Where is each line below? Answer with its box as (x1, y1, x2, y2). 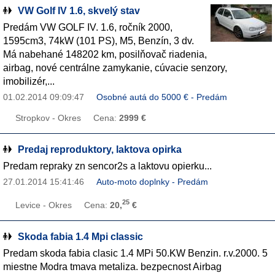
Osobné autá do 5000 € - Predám (96, 93, 227, 102)
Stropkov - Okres (15, 114, 81, 123)
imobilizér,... (3, 76, 55, 87)
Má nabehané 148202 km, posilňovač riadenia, (3, 49, 207, 60)
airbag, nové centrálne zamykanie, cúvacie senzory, (3, 63, 227, 73)
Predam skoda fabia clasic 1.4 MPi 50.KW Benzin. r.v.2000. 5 (3, 247, 268, 258)
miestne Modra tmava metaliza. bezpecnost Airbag (3, 261, 222, 272)
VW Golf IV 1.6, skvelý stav (18, 6, 140, 16)
